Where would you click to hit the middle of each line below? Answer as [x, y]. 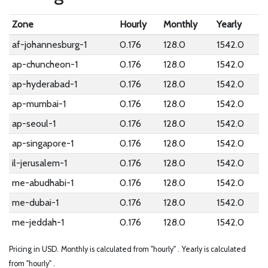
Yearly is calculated [214, 249]
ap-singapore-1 [42, 143]
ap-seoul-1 [33, 124]
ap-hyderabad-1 [44, 84]
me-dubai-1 [35, 202]
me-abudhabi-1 [42, 183]
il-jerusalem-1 [39, 163]
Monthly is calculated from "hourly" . [120, 249]
